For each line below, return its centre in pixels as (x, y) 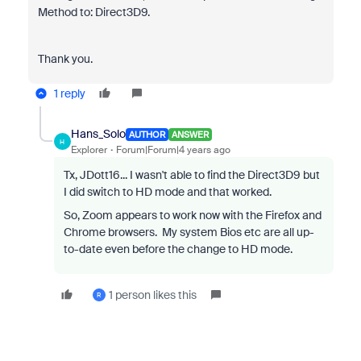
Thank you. (65, 59)
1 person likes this (152, 295)
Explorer (89, 150)
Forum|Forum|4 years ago (173, 150)
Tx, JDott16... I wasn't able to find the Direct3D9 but (191, 175)
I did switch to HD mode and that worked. (167, 192)
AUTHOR (147, 134)
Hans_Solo (98, 134)
